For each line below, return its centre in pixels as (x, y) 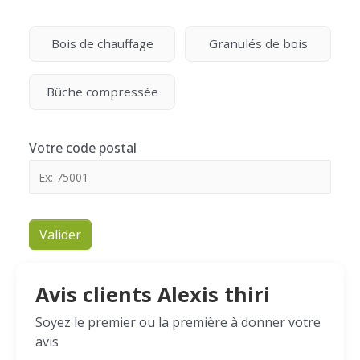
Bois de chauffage (102, 43)
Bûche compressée (102, 92)
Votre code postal (83, 148)
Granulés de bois (258, 43)
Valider (60, 235)
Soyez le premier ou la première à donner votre (178, 322)
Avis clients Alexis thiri (153, 294)
